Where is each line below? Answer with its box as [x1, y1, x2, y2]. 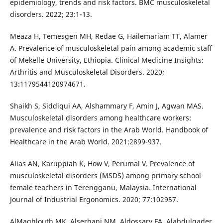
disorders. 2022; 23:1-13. [9, 9, 92, 19]
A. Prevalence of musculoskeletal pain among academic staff [9, 43, 212, 53]
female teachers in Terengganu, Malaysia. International [9, 183, 197, 193]
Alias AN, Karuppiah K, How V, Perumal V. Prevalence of [9, 159, 195, 169]
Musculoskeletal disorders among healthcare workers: [9, 113, 191, 123]
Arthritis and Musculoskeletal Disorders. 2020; [9, 67, 164, 77]
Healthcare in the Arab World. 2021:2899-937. [9, 137, 162, 147]
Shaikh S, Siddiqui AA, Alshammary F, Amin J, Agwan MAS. [9, 101, 204, 111]
